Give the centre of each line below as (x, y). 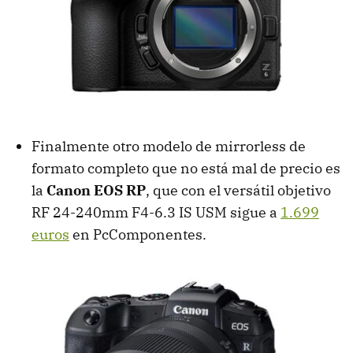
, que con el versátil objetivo (238, 190)
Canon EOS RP (96, 190)
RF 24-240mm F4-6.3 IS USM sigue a (156, 212)
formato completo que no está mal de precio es (186, 168)
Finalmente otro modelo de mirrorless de (169, 146)
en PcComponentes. (138, 234)
